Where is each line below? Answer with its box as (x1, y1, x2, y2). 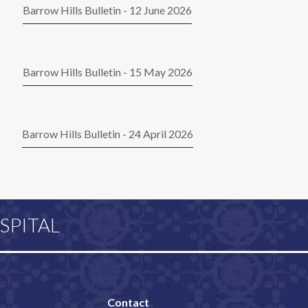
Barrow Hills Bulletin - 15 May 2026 (22, 65, 192, 79)
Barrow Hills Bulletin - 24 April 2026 (21, 127, 193, 141)
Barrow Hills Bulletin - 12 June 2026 (23, 3, 192, 17)
